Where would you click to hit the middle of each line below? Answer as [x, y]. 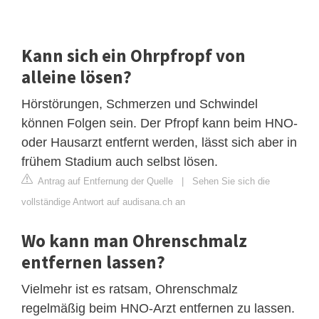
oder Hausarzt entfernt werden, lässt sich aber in [159, 142]
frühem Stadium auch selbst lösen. [120, 161]
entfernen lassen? [93, 262]
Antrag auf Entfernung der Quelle [104, 181]
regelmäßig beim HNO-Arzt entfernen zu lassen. [158, 308]
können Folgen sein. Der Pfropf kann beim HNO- [159, 123]
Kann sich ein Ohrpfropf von [134, 55]
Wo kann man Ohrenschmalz [134, 240]
